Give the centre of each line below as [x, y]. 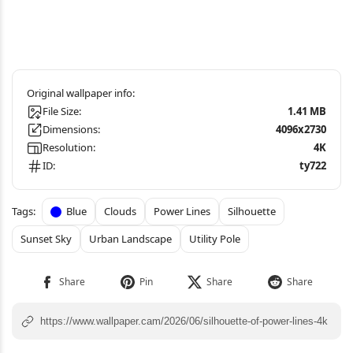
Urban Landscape [130, 239]
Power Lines [182, 211]
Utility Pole [215, 239]
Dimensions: [71, 129]
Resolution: [69, 147]
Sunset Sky [46, 239]
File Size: [62, 111]
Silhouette [252, 211]
